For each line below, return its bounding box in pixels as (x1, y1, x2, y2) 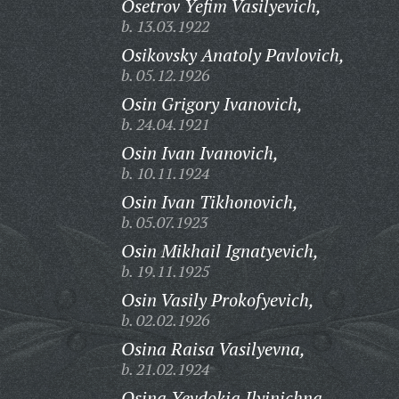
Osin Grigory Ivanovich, (120, 92, 303, 116)
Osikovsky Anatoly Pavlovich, (120, 43, 345, 67)
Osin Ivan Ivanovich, (120, 141, 279, 165)
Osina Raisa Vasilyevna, (120, 337, 305, 361)
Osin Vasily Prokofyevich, (120, 288, 314, 312)
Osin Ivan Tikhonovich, (120, 190, 298, 214)
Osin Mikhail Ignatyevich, (120, 239, 319, 263)
